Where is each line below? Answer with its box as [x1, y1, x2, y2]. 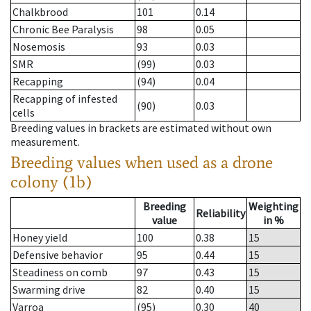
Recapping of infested [12, 92, 117, 106]
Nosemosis [12, 40, 65, 54]
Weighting [249, 199, 299, 214]
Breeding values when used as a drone [10, 152, 273, 173]
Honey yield [12, 230, 67, 245]
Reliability [196, 206, 245, 221]
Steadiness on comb [12, 265, 108, 280]
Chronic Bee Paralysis [12, 22, 114, 37]
